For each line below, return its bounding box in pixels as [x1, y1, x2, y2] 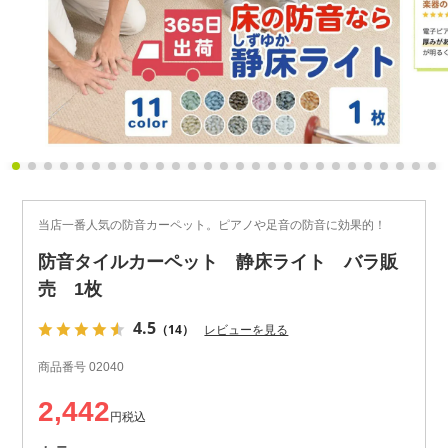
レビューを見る [204, 320, 289, 338]
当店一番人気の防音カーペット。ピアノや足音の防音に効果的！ [38, 217, 387, 232]
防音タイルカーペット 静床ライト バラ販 [38, 251, 399, 272]
